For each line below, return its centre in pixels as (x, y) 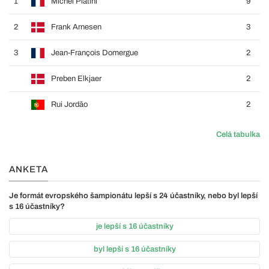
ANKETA (29, 169)
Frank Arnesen (76, 27)
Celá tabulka (238, 134)
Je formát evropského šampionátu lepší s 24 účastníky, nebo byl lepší (133, 196)
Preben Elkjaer (76, 79)
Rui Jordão (69, 104)
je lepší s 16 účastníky (134, 226)
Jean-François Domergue (95, 53)
